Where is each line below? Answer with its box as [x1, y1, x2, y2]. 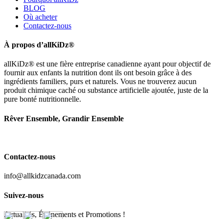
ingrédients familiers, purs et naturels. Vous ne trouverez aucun [4, 77, 197, 86]
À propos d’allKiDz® [4, 41, 74, 49]
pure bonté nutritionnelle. [4, 95, 81, 104]
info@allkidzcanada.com [4, 172, 81, 180]
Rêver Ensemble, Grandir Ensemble [4, 114, 124, 123]
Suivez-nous [4, 191, 44, 199]
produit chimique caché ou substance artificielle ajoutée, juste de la [4, 86, 208, 95]
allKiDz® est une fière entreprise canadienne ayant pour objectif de [4, 60, 211, 68]
